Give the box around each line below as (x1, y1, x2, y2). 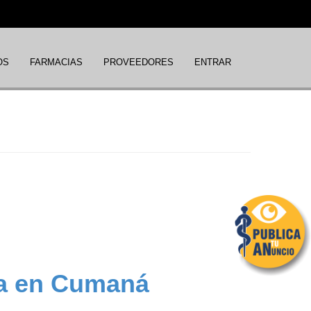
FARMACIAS (30, 56, 83, 67)
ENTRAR (194, 56, 231, 67)
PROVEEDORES (103, 56, 174, 67)
